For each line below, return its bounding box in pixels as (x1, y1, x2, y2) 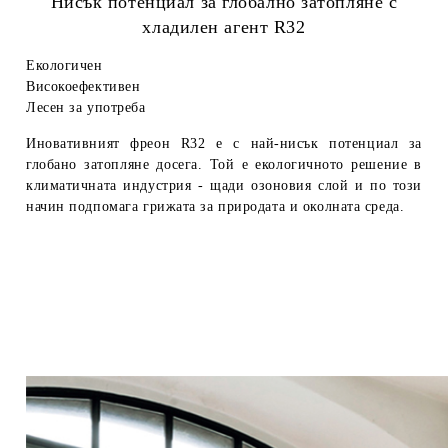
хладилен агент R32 (142, 16, 306, 37)
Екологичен (26, 57, 103, 73)
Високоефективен (26, 78, 141, 94)
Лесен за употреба (26, 99, 146, 115)
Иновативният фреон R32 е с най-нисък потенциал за (26, 135, 422, 151)
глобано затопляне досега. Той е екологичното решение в (26, 156, 422, 172)
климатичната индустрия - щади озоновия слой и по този (26, 177, 422, 193)
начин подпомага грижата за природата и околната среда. (26, 198, 405, 214)
